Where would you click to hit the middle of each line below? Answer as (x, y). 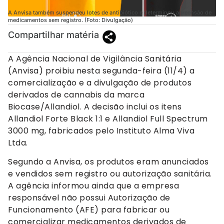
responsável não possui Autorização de (89, 197)
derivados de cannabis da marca (76, 94)
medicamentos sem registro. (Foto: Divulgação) (70, 20)
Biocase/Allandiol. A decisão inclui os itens (95, 106)
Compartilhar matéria (53, 34)
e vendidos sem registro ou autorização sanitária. (110, 173)
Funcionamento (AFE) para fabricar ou (89, 209)
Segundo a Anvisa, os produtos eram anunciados (108, 161)
